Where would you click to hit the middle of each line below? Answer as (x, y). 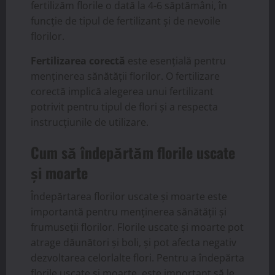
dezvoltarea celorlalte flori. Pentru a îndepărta (137, 258)
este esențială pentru (176, 61)
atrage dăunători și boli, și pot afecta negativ (134, 243)
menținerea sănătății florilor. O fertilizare (125, 76)
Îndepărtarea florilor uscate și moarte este (129, 197)
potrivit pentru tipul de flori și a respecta (124, 107)
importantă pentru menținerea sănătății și (129, 212)
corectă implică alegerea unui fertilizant (122, 92)
